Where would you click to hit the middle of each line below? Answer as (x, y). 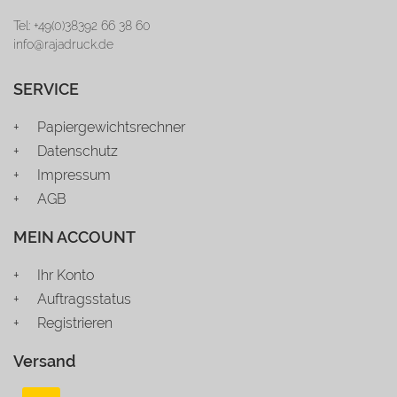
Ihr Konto (66, 275)
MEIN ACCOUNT (74, 237)
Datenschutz (78, 151)
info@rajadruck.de (63, 44)
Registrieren (75, 323)
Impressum (74, 175)
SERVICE (46, 89)
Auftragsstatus (84, 299)
